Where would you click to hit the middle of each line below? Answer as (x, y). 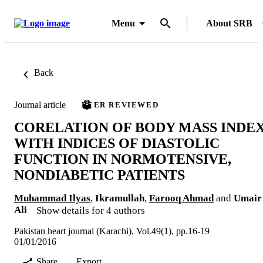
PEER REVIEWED (120, 105)
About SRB (229, 23)
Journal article (40, 104)
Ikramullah (120, 198)
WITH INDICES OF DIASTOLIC (117, 143)
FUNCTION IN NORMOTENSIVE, (123, 159)
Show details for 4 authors (91, 210)
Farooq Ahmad (181, 198)
